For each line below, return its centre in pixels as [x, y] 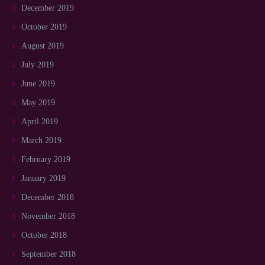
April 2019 [40, 121]
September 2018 [49, 254]
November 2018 [48, 216]
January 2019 [43, 178]
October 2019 [44, 27]
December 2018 [48, 197]
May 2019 [38, 102]
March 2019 [41, 140]
